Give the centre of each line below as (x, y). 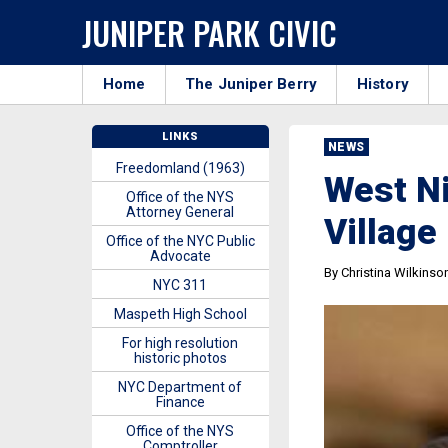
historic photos (180, 358)
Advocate (180, 256)
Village (380, 232)
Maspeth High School (180, 314)
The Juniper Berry (251, 84)
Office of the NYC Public (180, 241)
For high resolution (180, 343)
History (383, 84)
